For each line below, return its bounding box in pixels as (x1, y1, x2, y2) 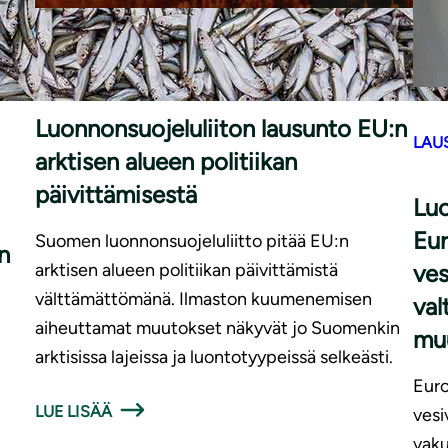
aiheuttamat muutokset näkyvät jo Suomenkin (34, 316, 400, 339)
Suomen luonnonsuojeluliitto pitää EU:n (34, 229, 349, 252)
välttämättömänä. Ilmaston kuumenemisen (34, 287, 372, 310)
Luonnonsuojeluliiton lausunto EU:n (34, 113, 407, 143)
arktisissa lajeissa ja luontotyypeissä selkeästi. (34, 345, 393, 368)
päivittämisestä (34, 179, 197, 209)
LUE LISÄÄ (34, 401, 113, 421)
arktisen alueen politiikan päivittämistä (34, 258, 338, 281)
